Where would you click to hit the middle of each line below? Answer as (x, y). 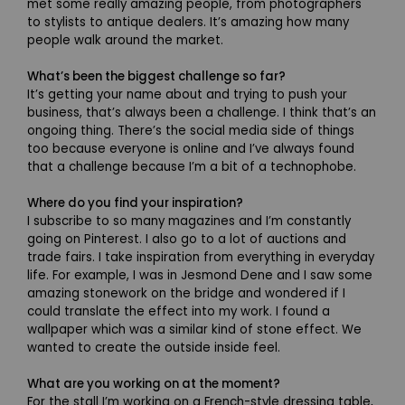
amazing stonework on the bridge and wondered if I (186, 293)
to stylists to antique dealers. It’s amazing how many (188, 22)
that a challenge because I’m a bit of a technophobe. (192, 166)
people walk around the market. (125, 40)
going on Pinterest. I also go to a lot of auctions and (187, 239)
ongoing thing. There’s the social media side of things (191, 130)
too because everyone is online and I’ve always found (191, 148)
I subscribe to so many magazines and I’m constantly (189, 221)
